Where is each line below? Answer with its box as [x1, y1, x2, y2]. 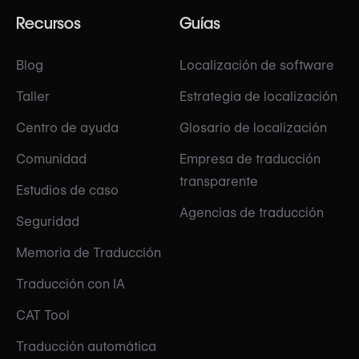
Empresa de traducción [179, 151, 321, 167]
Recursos [16, 14, 81, 34]
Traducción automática [16, 339, 156, 355]
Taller [16, 89, 50, 105]
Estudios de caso [16, 183, 119, 199]
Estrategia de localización [179, 89, 337, 105]
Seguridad [16, 214, 79, 230]
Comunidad [16, 151, 87, 167]
